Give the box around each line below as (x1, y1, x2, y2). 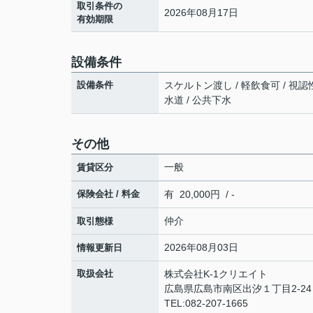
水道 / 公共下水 (164, 94, 231, 105)
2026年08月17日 (164, 6, 238, 18)
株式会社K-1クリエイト (164, 268, 268, 279)
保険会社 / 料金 (77, 188, 140, 199)
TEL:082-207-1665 (164, 297, 248, 309)
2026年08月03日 (164, 241, 238, 253)
